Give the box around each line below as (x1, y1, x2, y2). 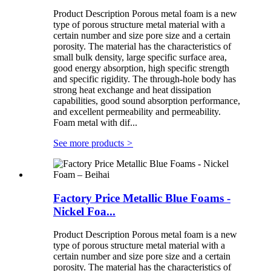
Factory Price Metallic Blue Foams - (53, 191, 230, 204)
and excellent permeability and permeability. (53, 106, 221, 117)
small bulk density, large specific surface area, (53, 51, 227, 62)
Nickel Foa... (53, 204, 116, 218)
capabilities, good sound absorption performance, (53, 95, 240, 106)
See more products (53, 137, 126, 148)
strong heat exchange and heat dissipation (53, 84, 211, 95)
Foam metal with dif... (53, 117, 137, 128)
